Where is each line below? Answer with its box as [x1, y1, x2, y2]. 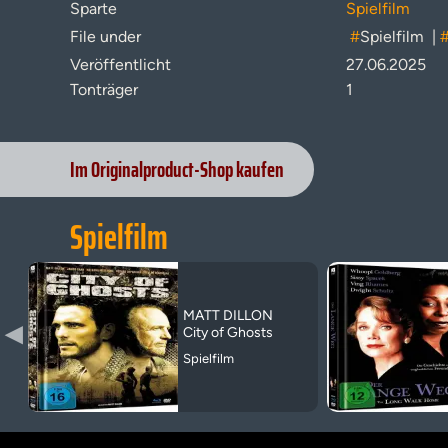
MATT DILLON [183, 307, 273, 324]
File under [70, 27, 141, 46]
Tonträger [70, 80, 138, 99]
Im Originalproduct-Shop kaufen [70, 152, 284, 187]
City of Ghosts [183, 324, 273, 341]
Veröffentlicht [70, 55, 171, 74]
